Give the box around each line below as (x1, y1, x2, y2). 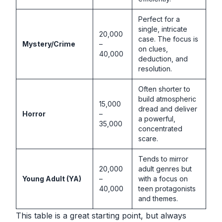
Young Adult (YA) (22, 174, 81, 183)
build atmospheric (138, 94, 196, 103)
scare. (138, 134, 158, 143)
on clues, (138, 44, 168, 53)
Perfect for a (138, 14, 180, 23)
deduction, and (138, 54, 188, 63)
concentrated (138, 124, 182, 133)
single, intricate (138, 24, 187, 33)
